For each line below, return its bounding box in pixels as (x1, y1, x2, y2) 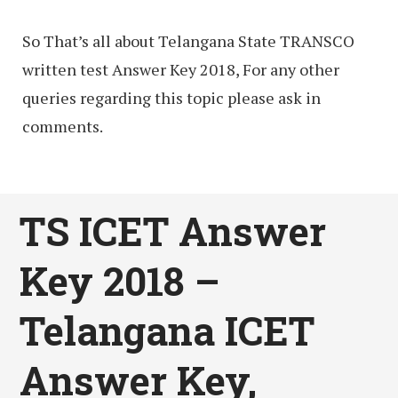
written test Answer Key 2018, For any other (22, 59, 339, 81)
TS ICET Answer (20, 204, 327, 257)
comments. (22, 115, 103, 138)
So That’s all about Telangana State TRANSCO (22, 30, 354, 52)
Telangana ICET (20, 304, 315, 356)
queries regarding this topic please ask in (22, 87, 321, 109)
